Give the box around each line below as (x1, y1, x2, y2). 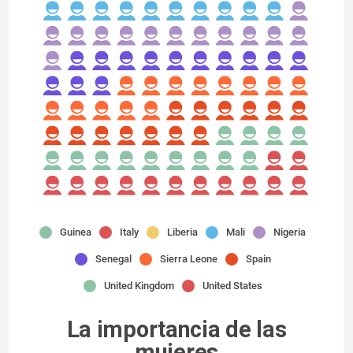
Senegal (95, 253, 132, 265)
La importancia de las (66, 316, 287, 343)
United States (202, 280, 262, 292)
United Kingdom (103, 280, 174, 292)
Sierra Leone (159, 253, 217, 265)
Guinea (60, 226, 91, 238)
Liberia (167, 226, 198, 238)
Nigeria (273, 226, 306, 238)
